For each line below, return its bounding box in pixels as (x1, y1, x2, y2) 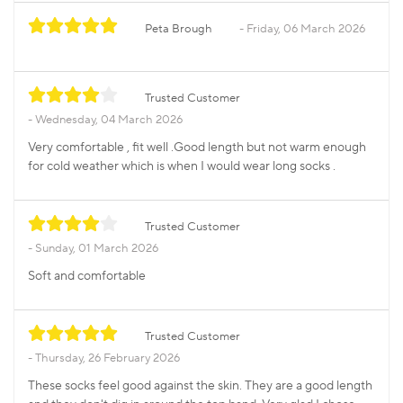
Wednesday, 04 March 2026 (35, 112, 183, 128)
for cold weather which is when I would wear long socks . (28, 158, 336, 175)
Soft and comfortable (28, 268, 146, 285)
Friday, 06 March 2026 (246, 22, 365, 37)
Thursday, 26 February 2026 (35, 351, 180, 366)
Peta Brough (145, 22, 212, 37)
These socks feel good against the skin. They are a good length (28, 378, 372, 395)
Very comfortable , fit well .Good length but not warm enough (28, 139, 366, 157)
